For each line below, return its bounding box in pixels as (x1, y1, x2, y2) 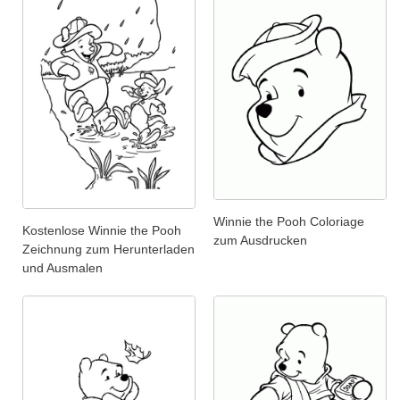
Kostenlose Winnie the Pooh (22, 222, 181, 237)
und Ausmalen (22, 260, 103, 275)
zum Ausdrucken (213, 233, 307, 248)
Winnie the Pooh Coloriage (213, 214, 364, 229)
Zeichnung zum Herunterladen (22, 241, 195, 256)
